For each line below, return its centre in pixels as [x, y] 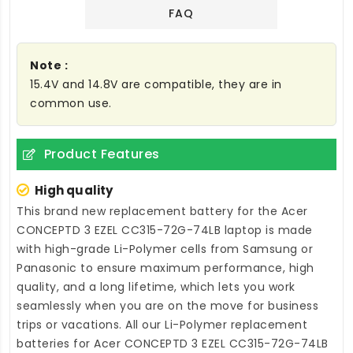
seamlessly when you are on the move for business [167, 306]
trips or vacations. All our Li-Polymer [124, 325]
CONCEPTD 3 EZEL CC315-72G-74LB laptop [139, 230]
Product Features [102, 154]
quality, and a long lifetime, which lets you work [156, 287]
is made [287, 230]
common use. [71, 104]
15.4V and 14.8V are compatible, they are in [156, 85]
